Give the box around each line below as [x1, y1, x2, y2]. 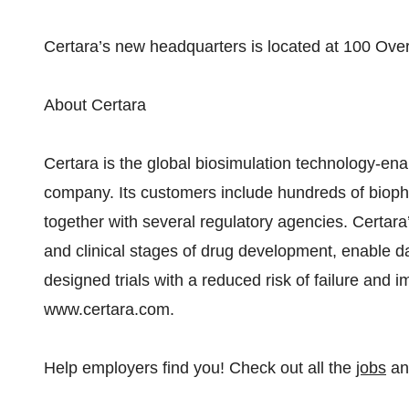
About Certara [44, 96, 146, 114]
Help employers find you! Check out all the [44, 359, 356, 377]
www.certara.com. [44, 300, 174, 319]
